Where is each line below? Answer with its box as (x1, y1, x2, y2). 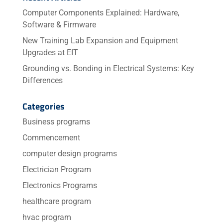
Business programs (22, 116, 90, 126)
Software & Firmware (22, 19, 96, 29)
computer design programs (22, 148, 117, 158)
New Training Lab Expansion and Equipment (22, 35, 178, 45)
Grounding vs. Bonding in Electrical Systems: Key (22, 63, 194, 73)
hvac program (22, 212, 71, 222)
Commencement (22, 132, 80, 142)
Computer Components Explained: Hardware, (22, 7, 179, 17)
